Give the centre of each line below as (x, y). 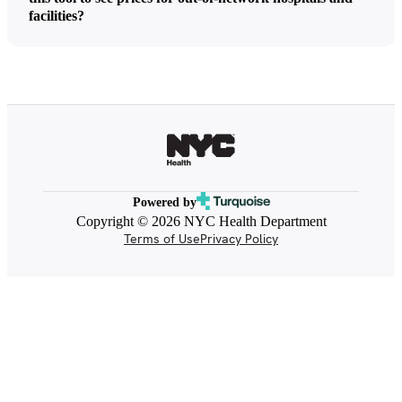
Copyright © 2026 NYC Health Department (201, 221)
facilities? (57, 15)
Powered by (164, 203)
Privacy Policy (239, 238)
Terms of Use (162, 238)
